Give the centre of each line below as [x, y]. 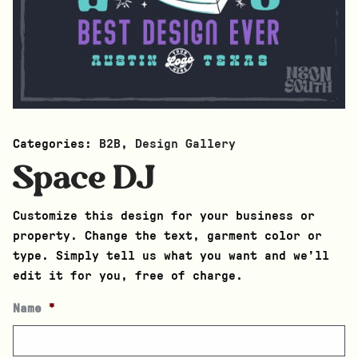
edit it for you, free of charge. [128, 275]
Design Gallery [185, 143]
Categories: [56, 143]
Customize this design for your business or [164, 215]
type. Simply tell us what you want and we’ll [171, 255]
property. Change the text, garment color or [167, 235]
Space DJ [84, 176]
